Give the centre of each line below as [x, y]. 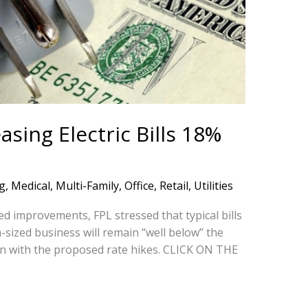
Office [139, 185]
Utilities [213, 185]
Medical [30, 185]
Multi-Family [87, 185]
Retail [174, 185]
